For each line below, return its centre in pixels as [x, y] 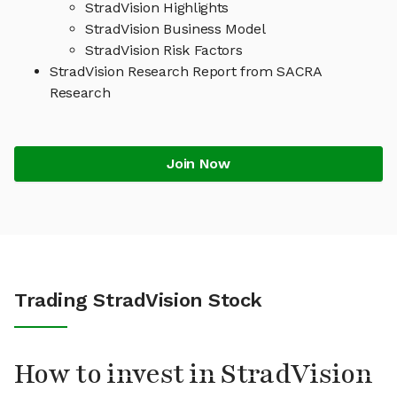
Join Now [198, 164]
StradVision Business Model [175, 29]
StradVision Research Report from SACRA [186, 72]
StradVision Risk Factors [164, 51]
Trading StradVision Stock [138, 300]
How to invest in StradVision [193, 375]
